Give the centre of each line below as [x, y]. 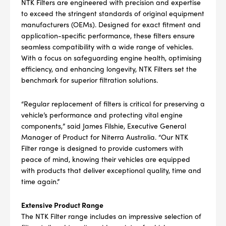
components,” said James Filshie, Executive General [104, 125]
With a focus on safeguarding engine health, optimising [111, 57]
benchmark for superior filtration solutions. [90, 79]
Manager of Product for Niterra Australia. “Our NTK [105, 136]
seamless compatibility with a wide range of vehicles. [107, 46]
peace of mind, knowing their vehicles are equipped [106, 159]
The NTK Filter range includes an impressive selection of [111, 216]
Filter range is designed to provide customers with [102, 148]
